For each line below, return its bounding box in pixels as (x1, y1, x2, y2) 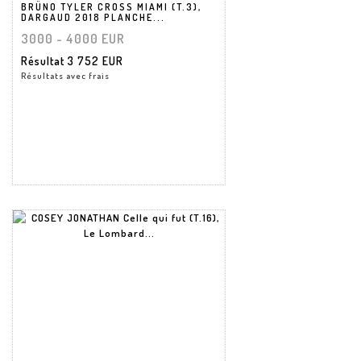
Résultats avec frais (21, 69, 110, 81)
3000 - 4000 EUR (21, 30, 125, 47)
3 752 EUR (68, 53, 123, 68)
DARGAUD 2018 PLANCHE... (21, 10, 165, 23)
